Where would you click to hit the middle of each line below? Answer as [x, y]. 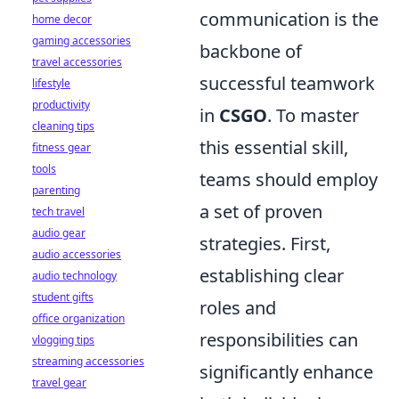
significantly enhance [286, 371]
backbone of [251, 51]
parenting [56, 190]
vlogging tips [63, 340]
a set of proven [261, 211]
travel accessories [77, 62]
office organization [78, 318]
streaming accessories [88, 361]
